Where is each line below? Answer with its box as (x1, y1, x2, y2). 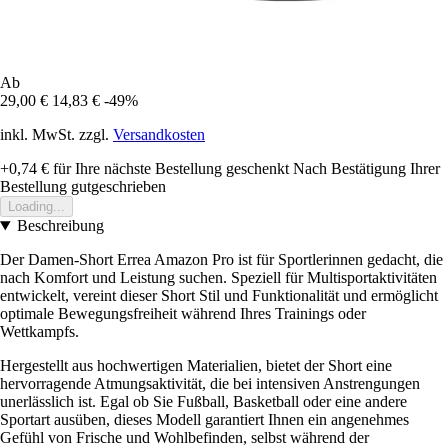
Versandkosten (113, 126, 205, 144)
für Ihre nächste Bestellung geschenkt (49, 160, 289, 178)
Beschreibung (16, 217, 104, 235)
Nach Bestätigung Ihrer (293, 160, 440, 178)
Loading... (8, 199, 65, 215)
